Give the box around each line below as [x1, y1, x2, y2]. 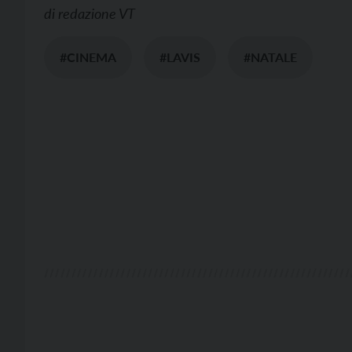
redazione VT [58, 5, 135, 22]
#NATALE [244, 49, 297, 64]
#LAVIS [159, 49, 200, 64]
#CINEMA [60, 49, 116, 64]
